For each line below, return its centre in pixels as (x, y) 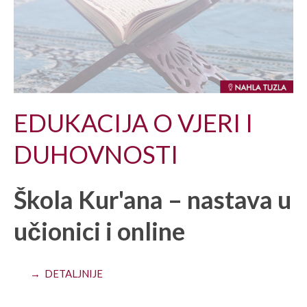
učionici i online (99, 231)
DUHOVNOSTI (96, 154)
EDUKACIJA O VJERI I (133, 122)
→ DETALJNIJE (66, 273)
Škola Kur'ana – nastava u (152, 199)
